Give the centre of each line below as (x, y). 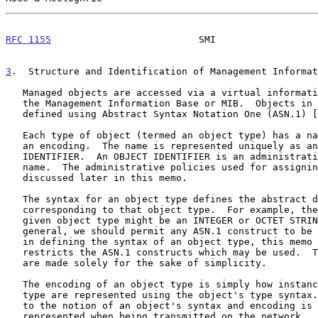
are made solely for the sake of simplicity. (14, 263)
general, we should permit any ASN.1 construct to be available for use (14, 231)
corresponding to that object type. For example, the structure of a (14, 209)
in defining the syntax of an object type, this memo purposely (14, 241)
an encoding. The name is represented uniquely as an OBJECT (14, 146)
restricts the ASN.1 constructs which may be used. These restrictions (14, 252)
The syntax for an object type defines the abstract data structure (14, 199)
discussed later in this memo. (14, 177)
